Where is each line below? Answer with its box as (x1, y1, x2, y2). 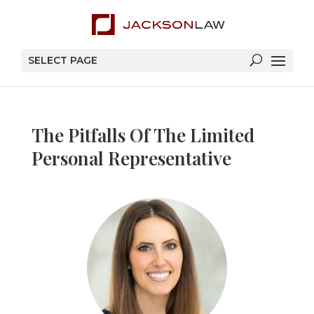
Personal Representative (31, 146, 231, 170)
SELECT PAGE (28, 54, 97, 67)
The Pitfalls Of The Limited (31, 123, 254, 147)
